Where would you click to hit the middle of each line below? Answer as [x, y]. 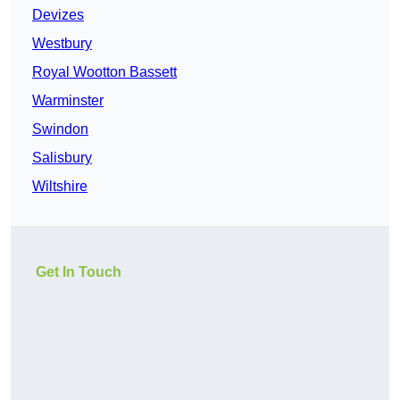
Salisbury [62, 158]
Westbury [62, 44]
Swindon [60, 129]
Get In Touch [79, 272]
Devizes [58, 15]
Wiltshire [60, 187]
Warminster [68, 101]
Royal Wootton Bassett [104, 72]
